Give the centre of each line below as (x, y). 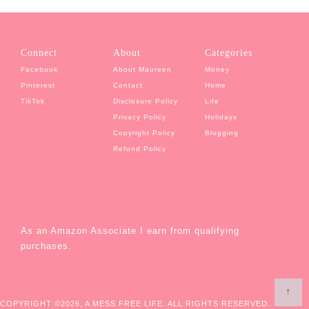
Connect (39, 52)
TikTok (33, 101)
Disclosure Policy (145, 101)
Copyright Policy (144, 132)
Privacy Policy (139, 117)
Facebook (40, 69)
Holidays (221, 117)
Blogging (221, 132)
